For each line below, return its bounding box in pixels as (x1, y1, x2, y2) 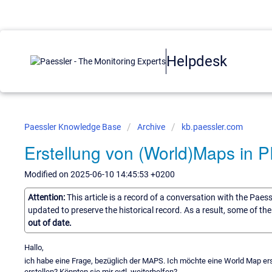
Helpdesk (166, 52, 227, 70)
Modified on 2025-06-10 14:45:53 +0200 (24, 169, 175, 179)
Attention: (28, 192, 67, 202)
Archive (137, 122, 165, 132)
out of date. (28, 217, 72, 228)
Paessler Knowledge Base (24, 122, 123, 132)
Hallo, (24, 242, 44, 252)
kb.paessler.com (182, 122, 243, 132)
